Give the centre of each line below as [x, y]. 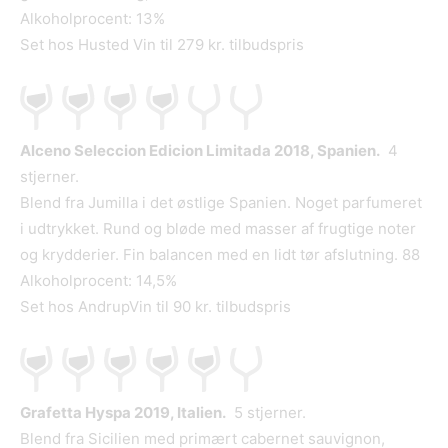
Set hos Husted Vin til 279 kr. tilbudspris [162, 45]
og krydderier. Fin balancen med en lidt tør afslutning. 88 [220, 255]
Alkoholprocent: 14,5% [98, 281]
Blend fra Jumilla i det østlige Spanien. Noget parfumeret [221, 203]
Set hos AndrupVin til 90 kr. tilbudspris [155, 307]
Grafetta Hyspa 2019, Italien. [123, 413]
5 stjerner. [266, 413]
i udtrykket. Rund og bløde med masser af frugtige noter [218, 229]
